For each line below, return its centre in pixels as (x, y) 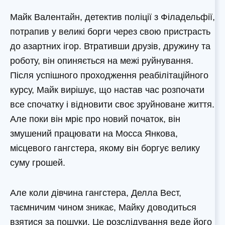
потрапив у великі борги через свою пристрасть (110, 32)
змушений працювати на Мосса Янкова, (94, 134)
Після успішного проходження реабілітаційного (109, 76)
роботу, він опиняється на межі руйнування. (102, 61)
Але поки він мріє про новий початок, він (95, 119)
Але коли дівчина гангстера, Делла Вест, (96, 193)
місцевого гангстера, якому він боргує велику (105, 148)
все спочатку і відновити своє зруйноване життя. (112, 105)
